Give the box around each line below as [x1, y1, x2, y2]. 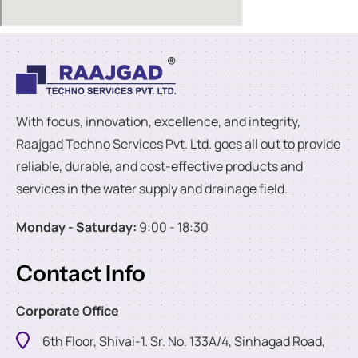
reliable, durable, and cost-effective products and [16, 157, 303, 175]
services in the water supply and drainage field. [16, 179, 288, 197]
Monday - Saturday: [16, 217, 137, 236]
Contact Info [16, 259, 145, 287]
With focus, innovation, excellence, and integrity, [16, 112, 300, 130]
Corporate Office [16, 301, 119, 320]
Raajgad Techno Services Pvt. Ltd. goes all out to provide [16, 134, 340, 153]
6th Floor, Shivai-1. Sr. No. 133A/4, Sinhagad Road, [42, 332, 325, 350]
